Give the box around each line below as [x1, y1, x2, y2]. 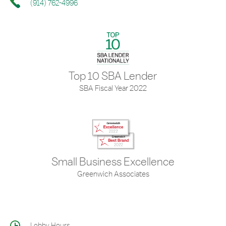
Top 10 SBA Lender [69, 69, 157, 82]
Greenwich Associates [77, 169, 149, 179]
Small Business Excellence [51, 155, 175, 168]
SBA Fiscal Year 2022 [79, 83, 147, 93]
